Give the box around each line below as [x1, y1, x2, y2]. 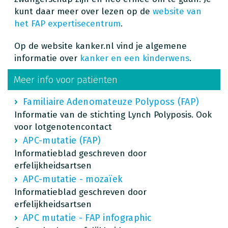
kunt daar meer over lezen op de [14, 6, 153, 17]
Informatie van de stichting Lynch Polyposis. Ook [14, 109, 212, 120]
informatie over [14, 52, 80, 64]
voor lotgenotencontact [14, 121, 112, 132]
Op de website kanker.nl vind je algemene [14, 40, 187, 51]
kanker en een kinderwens [80, 52, 189, 64]
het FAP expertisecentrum [14, 18, 121, 29]
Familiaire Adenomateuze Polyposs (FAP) [23, 96, 199, 107]
